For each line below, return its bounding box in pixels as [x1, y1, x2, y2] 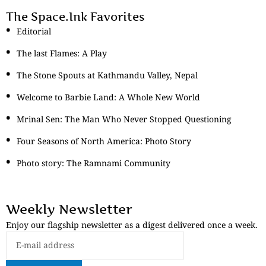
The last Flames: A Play [17, 47, 107, 59]
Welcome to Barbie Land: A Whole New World [17, 91, 200, 103]
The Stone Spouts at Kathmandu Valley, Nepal [17, 69, 198, 81]
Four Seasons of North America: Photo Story [17, 135, 191, 147]
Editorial [17, 25, 51, 37]
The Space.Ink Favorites [6, 9, 144, 24]
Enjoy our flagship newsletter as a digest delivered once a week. [6, 218, 258, 230]
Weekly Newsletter [6, 200, 132, 217]
